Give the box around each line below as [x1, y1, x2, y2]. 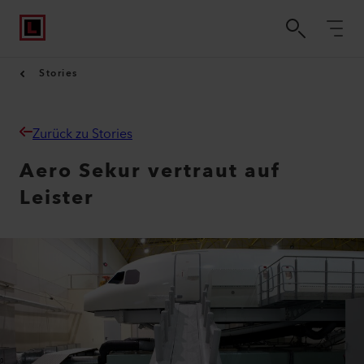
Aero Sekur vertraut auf [19, 154, 280, 188]
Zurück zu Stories [32, 123, 132, 145]
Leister [19, 181, 94, 215]
